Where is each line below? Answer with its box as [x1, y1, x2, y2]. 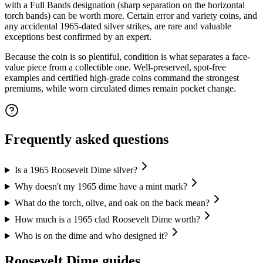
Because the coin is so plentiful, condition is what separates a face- [5, 52, 250, 62]
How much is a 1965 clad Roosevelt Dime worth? [14, 214, 200, 225]
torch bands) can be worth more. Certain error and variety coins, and [5, 11, 257, 21]
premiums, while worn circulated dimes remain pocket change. [5, 83, 236, 94]
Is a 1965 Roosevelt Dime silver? [14, 165, 137, 176]
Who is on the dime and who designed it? [14, 231, 168, 241]
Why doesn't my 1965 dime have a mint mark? [14, 181, 187, 192]
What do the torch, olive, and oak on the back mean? [14, 198, 210, 208]
